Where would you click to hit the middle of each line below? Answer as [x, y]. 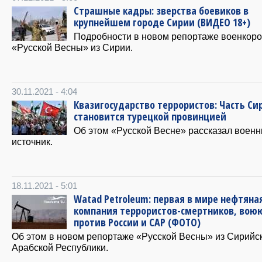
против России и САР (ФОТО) [137, 223]
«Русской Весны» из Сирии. [72, 48]
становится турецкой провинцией [150, 117]
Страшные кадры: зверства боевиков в [161, 11]
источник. [32, 142]
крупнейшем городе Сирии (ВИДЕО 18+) [162, 23]
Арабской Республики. [60, 248]
